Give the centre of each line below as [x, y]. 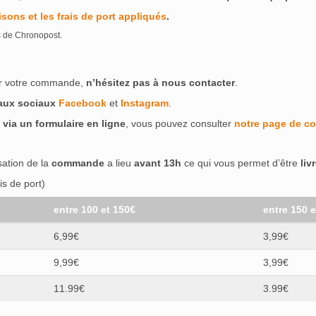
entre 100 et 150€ [95, 209]
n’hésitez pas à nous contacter [160, 83]
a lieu [119, 163]
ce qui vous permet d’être [241, 163]
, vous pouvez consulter [180, 123]
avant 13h [158, 163]
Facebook [83, 103]
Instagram [145, 103]
